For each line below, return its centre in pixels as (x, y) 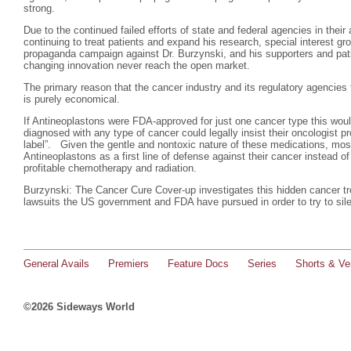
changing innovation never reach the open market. (137, 65)
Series (262, 264)
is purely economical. (72, 99)
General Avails (56, 264)
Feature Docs (198, 264)
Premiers (128, 264)
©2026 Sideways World (79, 307)
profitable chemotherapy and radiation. (110, 168)
